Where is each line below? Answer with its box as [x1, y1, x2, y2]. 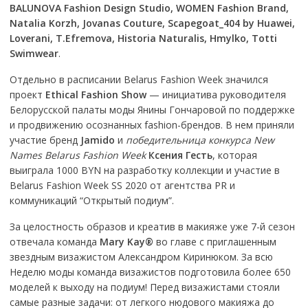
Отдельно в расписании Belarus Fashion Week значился [9, 73, 268, 86]
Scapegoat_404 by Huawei [167, 16, 292, 30]
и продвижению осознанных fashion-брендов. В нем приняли [9, 118, 294, 131]
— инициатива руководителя [146, 88, 286, 101]
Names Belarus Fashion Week [9, 148, 146, 162]
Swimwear [9, 47, 58, 60]
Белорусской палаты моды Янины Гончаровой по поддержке [9, 103, 295, 116]
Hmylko [209, 32, 246, 45]
